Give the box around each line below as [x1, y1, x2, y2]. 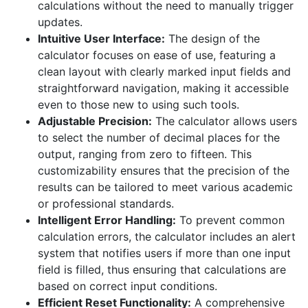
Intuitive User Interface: [38, 32, 165, 46]
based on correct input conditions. [38, 279, 217, 294]
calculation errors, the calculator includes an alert [38, 230, 296, 244]
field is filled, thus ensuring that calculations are [38, 263, 286, 277]
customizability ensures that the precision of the [38, 164, 289, 178]
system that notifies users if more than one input [38, 246, 291, 261]
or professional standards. [38, 197, 174, 211]
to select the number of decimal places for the [38, 131, 280, 145]
